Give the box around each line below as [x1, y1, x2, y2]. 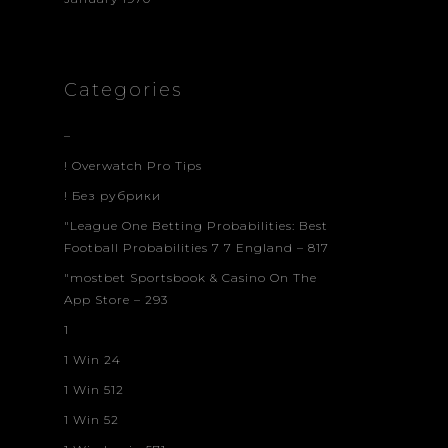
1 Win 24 [64, 351, 121, 367]
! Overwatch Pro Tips [64, 157, 202, 173]
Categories [64, 78, 182, 101]
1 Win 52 [64, 411, 119, 427]
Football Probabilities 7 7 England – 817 [64, 239, 329, 255]
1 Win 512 [64, 381, 124, 397]
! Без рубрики [64, 187, 161, 203]
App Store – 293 [64, 291, 168, 307]
